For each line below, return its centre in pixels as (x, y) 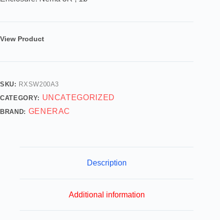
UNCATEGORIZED (78, 98)
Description (107, 163)
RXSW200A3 (39, 84)
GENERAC (49, 111)
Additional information (107, 194)
